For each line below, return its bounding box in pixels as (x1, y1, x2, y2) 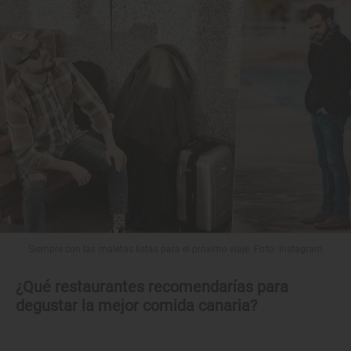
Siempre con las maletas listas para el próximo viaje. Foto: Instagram (28, 243, 323, 255)
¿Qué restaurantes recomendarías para (16, 277, 288, 296)
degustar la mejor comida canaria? (16, 295, 257, 315)
